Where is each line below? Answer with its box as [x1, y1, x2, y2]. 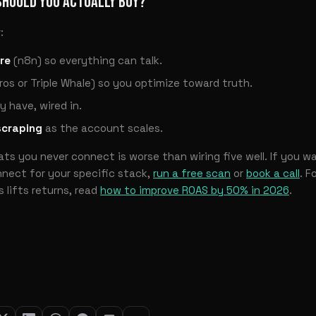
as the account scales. [42, 121, 163, 135]
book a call [246, 166, 300, 180]
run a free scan [153, 166, 231, 180]
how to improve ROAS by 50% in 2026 [100, 183, 289, 197]
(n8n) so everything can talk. [11, 53, 162, 67]
